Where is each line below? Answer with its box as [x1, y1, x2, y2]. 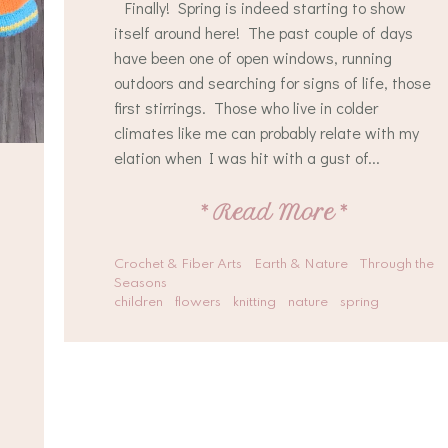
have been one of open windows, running [114, 47, 392, 68]
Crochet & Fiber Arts [114, 258, 242, 271]
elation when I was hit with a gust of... [114, 147, 380, 168]
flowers [175, 296, 221, 309]
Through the [359, 258, 434, 271]
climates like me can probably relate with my [114, 122, 419, 143]
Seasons [114, 277, 167, 290]
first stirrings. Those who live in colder [114, 97, 378, 118]
